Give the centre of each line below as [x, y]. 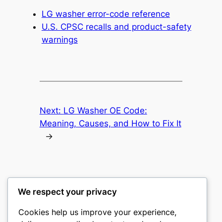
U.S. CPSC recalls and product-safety [116, 27]
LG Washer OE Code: [105, 110]
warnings [59, 39]
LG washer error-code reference [106, 14]
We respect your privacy [67, 192]
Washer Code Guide [61, 204]
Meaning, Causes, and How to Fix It [110, 123]
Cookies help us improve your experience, [97, 212]
